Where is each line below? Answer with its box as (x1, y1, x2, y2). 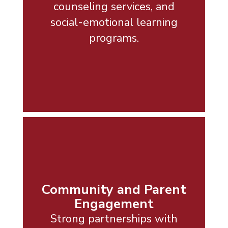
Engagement (74, 194, 154, 213)
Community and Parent (42, 180, 186, 198)
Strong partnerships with (50, 211, 178, 226)
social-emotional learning (50, 14, 178, 30)
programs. (89, 30, 139, 46)
